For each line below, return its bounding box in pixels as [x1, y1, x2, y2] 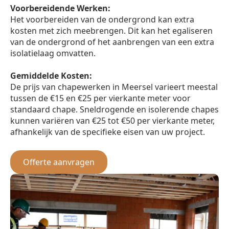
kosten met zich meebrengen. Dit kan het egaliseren [10, 25, 213, 36]
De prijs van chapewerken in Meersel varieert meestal [10, 81, 218, 93]
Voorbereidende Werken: [10, 2, 110, 14]
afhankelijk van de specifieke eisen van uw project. [10, 126, 205, 138]
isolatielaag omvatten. [10, 47, 96, 59]
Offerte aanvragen [23, 156, 95, 168]
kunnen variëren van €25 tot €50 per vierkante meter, [10, 114, 215, 126]
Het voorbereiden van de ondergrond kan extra [10, 13, 194, 25]
